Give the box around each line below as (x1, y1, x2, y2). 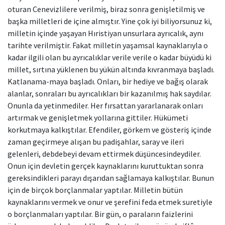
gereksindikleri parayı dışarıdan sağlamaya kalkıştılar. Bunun (8, 173, 214, 183)
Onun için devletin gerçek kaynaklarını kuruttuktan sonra (8, 161, 203, 171)
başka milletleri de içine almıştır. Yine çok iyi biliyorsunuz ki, (8, 16, 212, 26)
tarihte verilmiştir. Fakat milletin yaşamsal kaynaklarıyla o (8, 40, 208, 50)
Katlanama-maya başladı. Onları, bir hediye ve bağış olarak (8, 76, 208, 86)
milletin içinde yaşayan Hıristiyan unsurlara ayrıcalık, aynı (8, 28, 203, 38)
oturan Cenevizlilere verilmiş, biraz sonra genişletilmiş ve (8, 4, 205, 14)
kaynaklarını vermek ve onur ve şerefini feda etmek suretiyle (8, 197, 212, 207)
